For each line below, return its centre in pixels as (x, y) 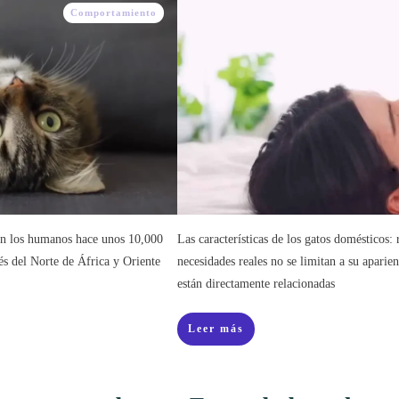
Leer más (216, 329)
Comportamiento (114, 12)
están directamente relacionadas (256, 284)
